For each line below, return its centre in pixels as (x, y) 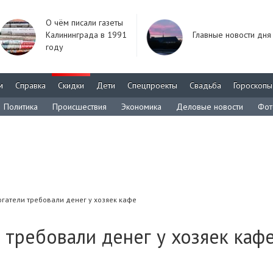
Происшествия (80, 107)
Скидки (71, 85)
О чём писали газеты (84, 23)
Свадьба (205, 85)
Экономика (141, 107)
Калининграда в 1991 (86, 35)
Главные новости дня (232, 35)
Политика (21, 107)
